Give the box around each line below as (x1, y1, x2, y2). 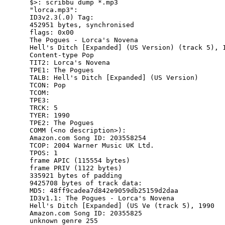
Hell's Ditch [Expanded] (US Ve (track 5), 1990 (30, 202, 215, 210)
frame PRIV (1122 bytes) (30, 164, 123, 172)
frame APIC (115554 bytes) (30, 157, 131, 165)
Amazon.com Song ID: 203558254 (30, 134, 147, 142)
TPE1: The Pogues (30, 66, 94, 74)
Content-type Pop (30, 51, 94, 59)
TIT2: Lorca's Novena (30, 59, 110, 67)
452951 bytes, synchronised (30, 21, 135, 29)
